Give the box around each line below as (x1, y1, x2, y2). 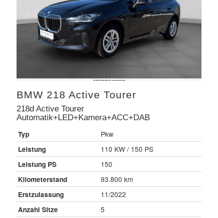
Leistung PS (18, 159, 56, 169)
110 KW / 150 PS (100, 144, 153, 154)
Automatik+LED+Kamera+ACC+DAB (16, 112, 150, 123)
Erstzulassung (18, 189, 64, 200)
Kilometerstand (18, 174, 67, 184)
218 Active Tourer (46, 89, 136, 101)
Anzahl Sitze (18, 204, 58, 215)
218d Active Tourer (16, 104, 84, 114)
